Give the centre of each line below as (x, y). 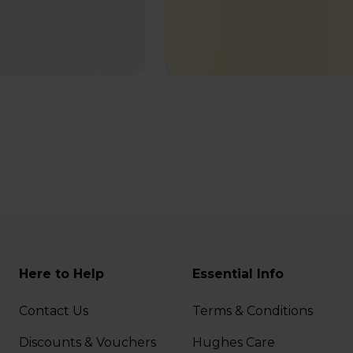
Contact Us (54, 311)
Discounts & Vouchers (88, 343)
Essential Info (238, 274)
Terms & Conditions (252, 311)
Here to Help (62, 274)
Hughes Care (233, 343)
